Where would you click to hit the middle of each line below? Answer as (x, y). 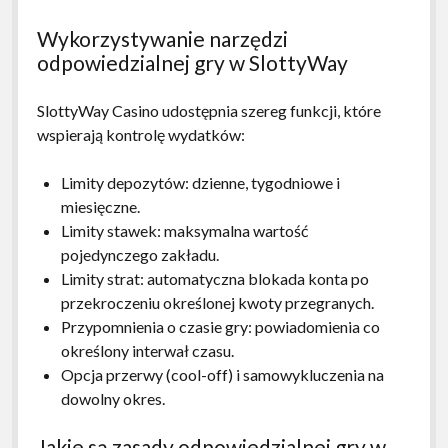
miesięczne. (100, 206)
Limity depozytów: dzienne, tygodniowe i (200, 182)
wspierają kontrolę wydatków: (140, 134)
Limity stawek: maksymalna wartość (184, 230)
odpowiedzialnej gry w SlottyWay (192, 62)
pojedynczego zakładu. (139, 254)
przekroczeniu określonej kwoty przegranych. (217, 302)
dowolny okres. (112, 398)
